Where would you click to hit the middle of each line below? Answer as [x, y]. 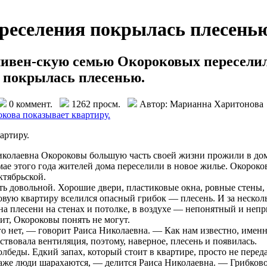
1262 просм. [98, 104]
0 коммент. [33, 104]
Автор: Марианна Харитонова [200, 104]
